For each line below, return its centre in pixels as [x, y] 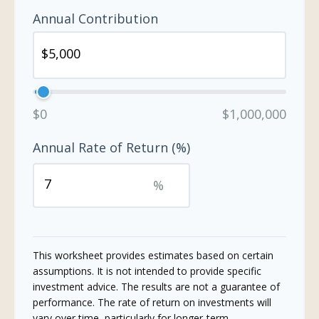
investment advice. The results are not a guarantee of [156, 287]
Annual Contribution [95, 19]
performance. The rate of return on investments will [152, 302]
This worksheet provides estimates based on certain [153, 255]
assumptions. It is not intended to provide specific [147, 271]
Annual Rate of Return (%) [111, 147]
